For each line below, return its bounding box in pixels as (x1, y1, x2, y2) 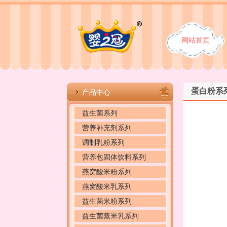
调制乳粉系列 (82, 138, 125, 146)
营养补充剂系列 (82, 123, 132, 132)
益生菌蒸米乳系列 (82, 211, 139, 220)
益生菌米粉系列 (82, 197, 132, 205)
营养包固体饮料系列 (82, 153, 146, 161)
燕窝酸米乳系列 (82, 182, 132, 191)
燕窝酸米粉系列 (82, 167, 132, 176)
